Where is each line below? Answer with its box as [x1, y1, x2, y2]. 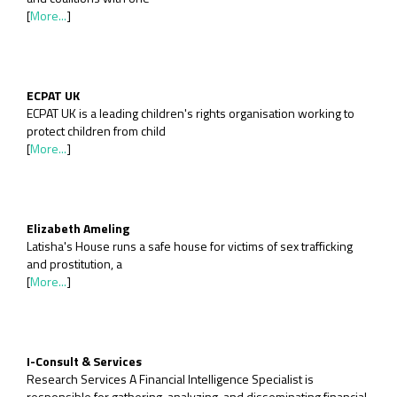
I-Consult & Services [27, 352, 142, 370]
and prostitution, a [27, 254, 122, 273]
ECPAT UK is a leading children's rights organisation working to [27, 104, 354, 122]
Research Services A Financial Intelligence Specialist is [27, 370, 314, 388]
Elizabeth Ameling [27, 219, 129, 237]
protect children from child [27, 121, 166, 140]
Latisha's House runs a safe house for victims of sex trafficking [27, 237, 353, 255]
